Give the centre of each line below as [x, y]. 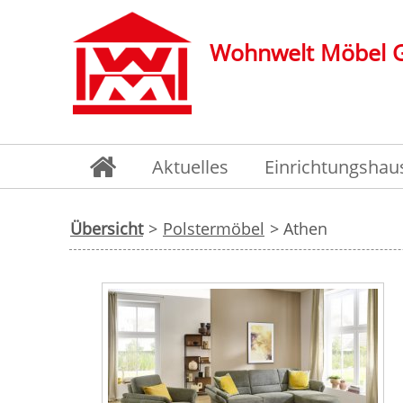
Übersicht [107, 228]
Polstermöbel [214, 228]
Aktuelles [190, 167]
